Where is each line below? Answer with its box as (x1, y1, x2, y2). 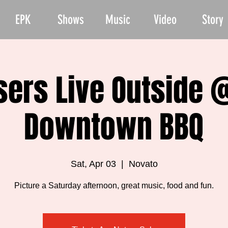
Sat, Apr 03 (70, 159, 116, 169)
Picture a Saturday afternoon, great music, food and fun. (14, 181, 214, 190)
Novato (128, 159, 158, 169)
